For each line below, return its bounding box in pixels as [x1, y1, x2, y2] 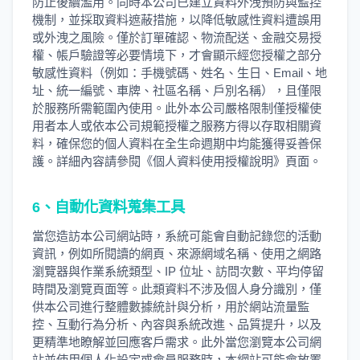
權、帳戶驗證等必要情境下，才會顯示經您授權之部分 [32, 48, 321, 62]
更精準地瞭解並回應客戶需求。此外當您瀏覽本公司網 [32, 335, 321, 349]
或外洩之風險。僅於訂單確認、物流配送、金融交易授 [32, 31, 321, 44]
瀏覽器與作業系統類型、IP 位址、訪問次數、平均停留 [32, 264, 324, 278]
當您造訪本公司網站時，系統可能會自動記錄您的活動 [32, 229, 321, 243]
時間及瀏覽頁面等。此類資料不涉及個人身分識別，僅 [32, 282, 321, 296]
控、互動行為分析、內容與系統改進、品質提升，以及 [32, 317, 321, 331]
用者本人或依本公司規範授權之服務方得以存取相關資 [32, 119, 321, 133]
